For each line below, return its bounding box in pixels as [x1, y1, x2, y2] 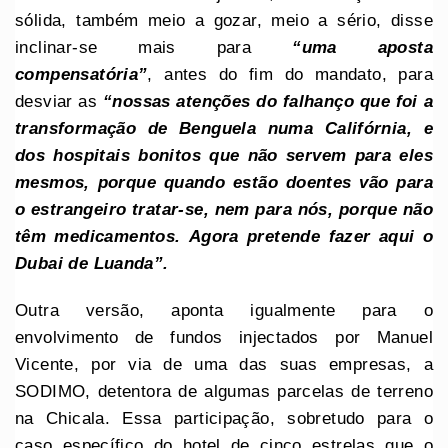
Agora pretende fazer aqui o [188, 226, 433, 246]
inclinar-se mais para [15, 37, 293, 57]
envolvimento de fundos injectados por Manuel [15, 327, 433, 347]
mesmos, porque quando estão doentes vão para [15, 172, 433, 192]
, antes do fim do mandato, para [147, 64, 433, 84]
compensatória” [15, 64, 148, 84]
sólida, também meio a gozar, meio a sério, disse [15, 10, 433, 30]
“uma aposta [292, 37, 433, 57]
